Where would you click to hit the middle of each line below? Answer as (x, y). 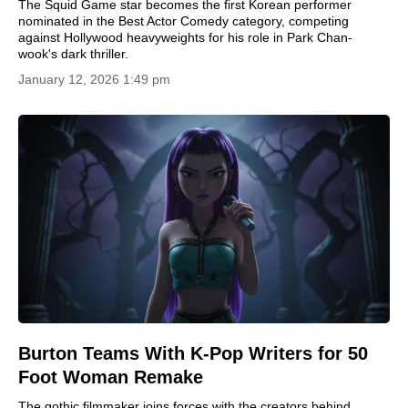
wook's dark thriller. (73, 53)
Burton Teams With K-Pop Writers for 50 (193, 353)
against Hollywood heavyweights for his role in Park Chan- (185, 37)
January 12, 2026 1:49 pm (94, 79)
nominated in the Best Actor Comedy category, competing (184, 20)
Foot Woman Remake (111, 377)
